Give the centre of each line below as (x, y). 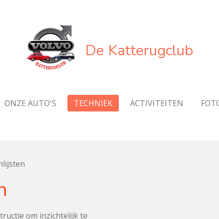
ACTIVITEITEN (156, 103)
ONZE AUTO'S (30, 103)
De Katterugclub (139, 51)
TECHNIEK (93, 103)
